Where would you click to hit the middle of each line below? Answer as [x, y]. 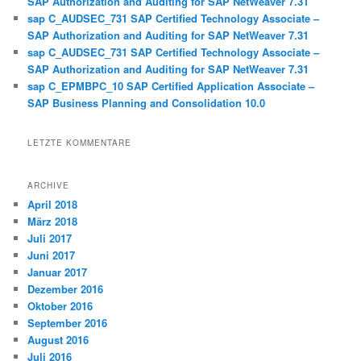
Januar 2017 [58, 272]
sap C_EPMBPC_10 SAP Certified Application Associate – [171, 85]
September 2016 [68, 322]
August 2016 [58, 339]
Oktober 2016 [60, 305]
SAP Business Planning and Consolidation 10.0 [147, 102]
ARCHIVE [49, 185]
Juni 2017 [52, 255]
